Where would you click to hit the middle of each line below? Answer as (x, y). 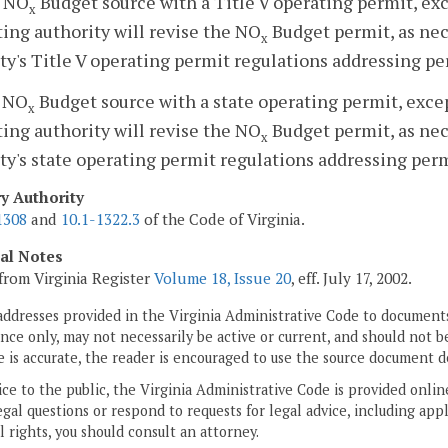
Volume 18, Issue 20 (222, 278)
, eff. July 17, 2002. (351, 278)
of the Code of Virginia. (222, 219)
